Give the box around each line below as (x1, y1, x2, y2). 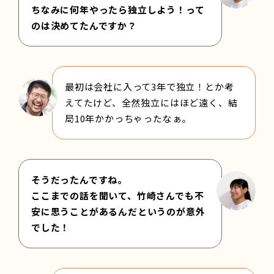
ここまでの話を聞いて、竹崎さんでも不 (31, 188, 204, 202)
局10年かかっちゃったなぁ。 (65, 111, 192, 125)
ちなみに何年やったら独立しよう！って (31, 2, 205, 16)
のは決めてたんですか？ (31, 18, 137, 32)
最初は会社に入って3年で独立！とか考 (65, 80, 234, 93)
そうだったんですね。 (31, 172, 127, 186)
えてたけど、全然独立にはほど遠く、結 (65, 95, 238, 109)
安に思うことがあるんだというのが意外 (31, 204, 206, 218)
